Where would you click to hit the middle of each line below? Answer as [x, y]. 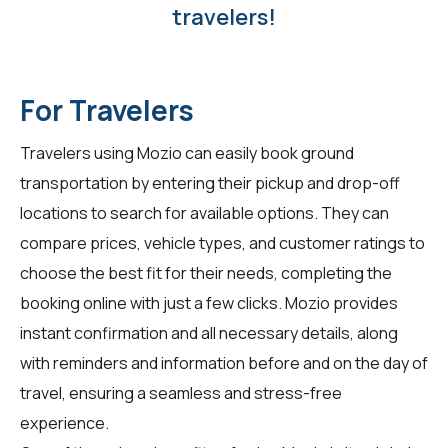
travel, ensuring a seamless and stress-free [181, 392]
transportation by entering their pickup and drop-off [210, 182]
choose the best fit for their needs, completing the [206, 272]
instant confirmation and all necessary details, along [209, 332]
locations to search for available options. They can [204, 212]
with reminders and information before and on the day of [224, 362]
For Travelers [107, 109]
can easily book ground [268, 152]
